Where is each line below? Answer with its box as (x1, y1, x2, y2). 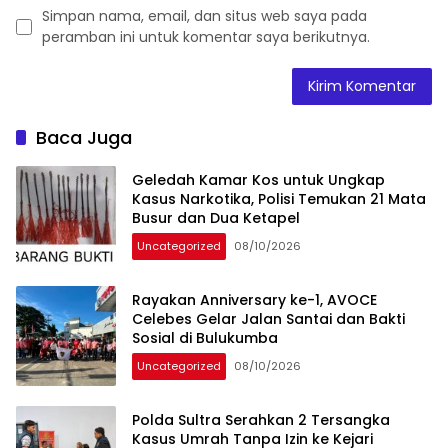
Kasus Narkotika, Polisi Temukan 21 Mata (132, 189, 426, 210)
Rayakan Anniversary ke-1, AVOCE (132, 290, 377, 311)
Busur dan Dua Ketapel (132, 208, 300, 229)
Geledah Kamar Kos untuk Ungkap (132, 170, 385, 191)
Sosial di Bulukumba (132, 328, 278, 349)
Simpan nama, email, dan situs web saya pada (42, 5, 367, 26)
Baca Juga (36, 124, 132, 150)
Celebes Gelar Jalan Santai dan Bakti (132, 309, 405, 330)
